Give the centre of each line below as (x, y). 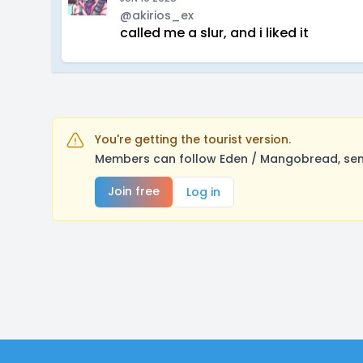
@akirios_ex (157, 15)
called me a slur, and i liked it (214, 33)
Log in (203, 192)
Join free (134, 191)
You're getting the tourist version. (193, 139)
